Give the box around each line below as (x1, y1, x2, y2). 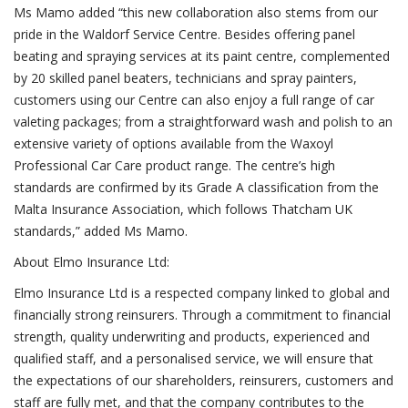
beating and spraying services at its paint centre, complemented (14, 47, 390, 65)
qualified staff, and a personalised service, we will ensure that (14, 350, 373, 367)
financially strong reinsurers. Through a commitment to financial (14, 306, 391, 323)
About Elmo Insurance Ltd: (14, 253, 169, 270)
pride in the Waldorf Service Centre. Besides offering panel (14, 25, 355, 43)
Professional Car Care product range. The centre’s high (14, 157, 335, 174)
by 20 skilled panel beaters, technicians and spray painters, (14, 69, 357, 87)
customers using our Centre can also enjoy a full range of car (14, 91, 374, 108)
